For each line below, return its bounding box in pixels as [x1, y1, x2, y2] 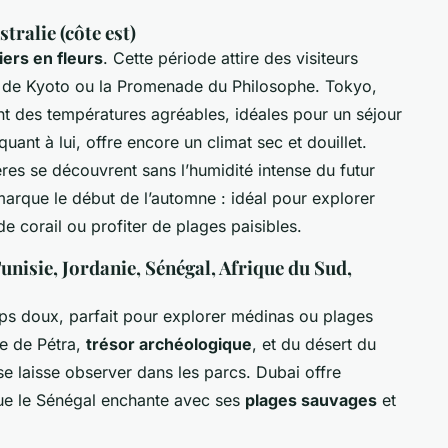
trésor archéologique [86, 333, 252, 354]
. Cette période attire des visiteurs [103, 47, 358, 68]
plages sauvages [245, 389, 377, 410]
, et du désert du [252, 333, 376, 354]
